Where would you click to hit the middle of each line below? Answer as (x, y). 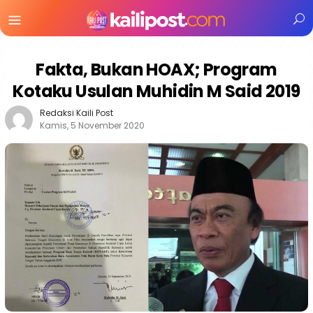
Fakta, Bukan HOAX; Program (156, 70)
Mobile (56, 37)
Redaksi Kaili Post (77, 113)
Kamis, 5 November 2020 (92, 125)
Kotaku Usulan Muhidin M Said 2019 (156, 91)
